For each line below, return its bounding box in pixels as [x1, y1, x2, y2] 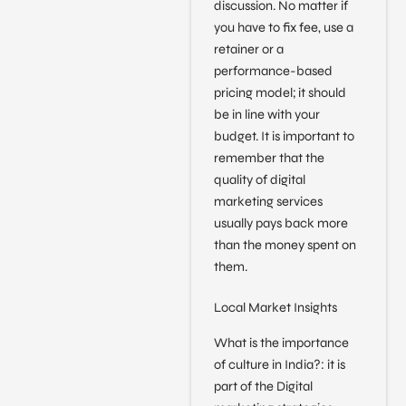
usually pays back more [213, 215, 348, 231]
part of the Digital [213, 378, 313, 394]
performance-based [213, 63, 333, 79]
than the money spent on [213, 237, 356, 253]
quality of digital [213, 171, 305, 188]
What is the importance [213, 334, 349, 351]
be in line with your [213, 106, 320, 122]
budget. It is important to [213, 128, 354, 144]
